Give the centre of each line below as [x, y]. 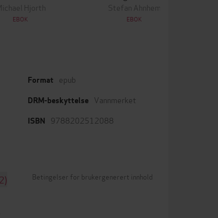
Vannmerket [115, 99]
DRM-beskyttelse [58, 100]
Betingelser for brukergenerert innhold [92, 176]
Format [41, 80]
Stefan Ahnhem [134, 7]
